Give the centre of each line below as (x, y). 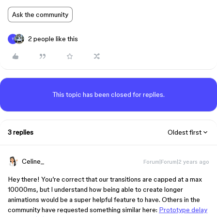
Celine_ (33, 161)
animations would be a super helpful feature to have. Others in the (104, 200)
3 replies (21, 132)
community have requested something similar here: (83, 210)
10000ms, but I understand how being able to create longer (95, 189)
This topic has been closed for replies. (108, 94)
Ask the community (40, 15)
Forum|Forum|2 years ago (176, 162)
